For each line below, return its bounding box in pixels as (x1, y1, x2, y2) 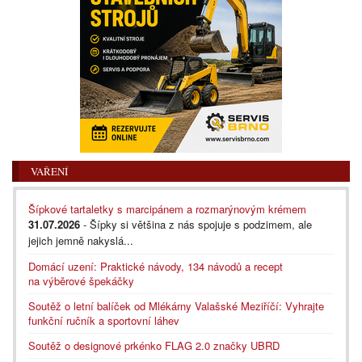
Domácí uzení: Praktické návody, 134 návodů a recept (28, 258, 283, 274)
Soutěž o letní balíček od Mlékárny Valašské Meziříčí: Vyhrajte (28, 297, 324, 314)
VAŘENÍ (31, 163, 68, 179)
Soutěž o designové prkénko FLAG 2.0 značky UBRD (28, 337, 280, 353)
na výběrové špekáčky (28, 272, 134, 288)
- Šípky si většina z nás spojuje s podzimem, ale (80, 216, 312, 232)
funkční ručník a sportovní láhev (28, 312, 179, 328)
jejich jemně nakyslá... (28, 232, 133, 248)
